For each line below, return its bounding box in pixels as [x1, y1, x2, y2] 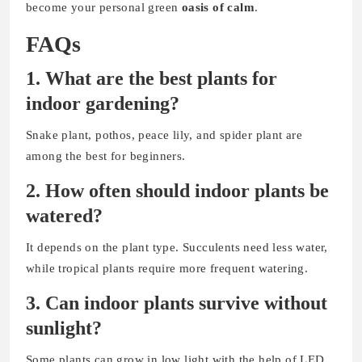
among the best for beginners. [26, 149, 186, 162]
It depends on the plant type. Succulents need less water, [26, 240, 328, 254]
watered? [26, 204, 103, 226]
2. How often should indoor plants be [26, 179, 329, 201]
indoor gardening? [26, 92, 179, 114]
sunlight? [26, 317, 102, 339]
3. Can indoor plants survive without [26, 292, 327, 314]
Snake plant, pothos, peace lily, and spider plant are [26, 128, 303, 141]
